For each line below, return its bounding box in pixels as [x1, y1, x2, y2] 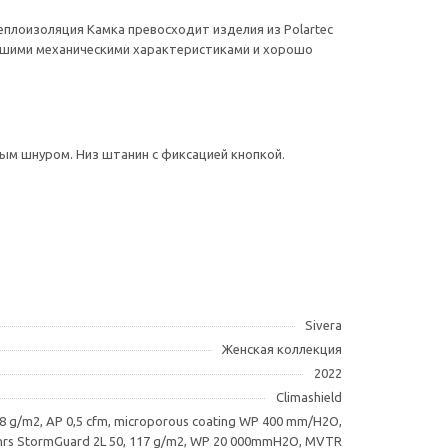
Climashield [276, 390, 342, 404]
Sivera [305, 318, 342, 332]
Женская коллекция [222, 342, 342, 356]
